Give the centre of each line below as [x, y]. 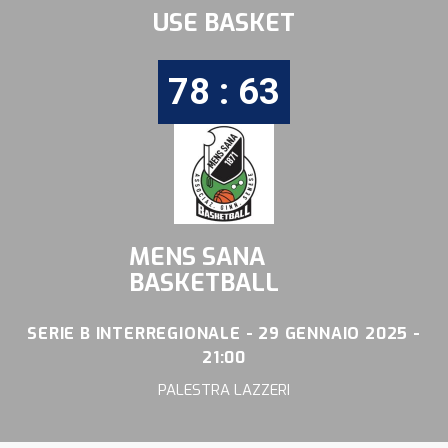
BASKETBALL [204, 283]
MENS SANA [197, 257]
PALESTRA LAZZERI [224, 390]
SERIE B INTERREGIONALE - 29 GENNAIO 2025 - [224, 334]
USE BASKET [224, 23]
